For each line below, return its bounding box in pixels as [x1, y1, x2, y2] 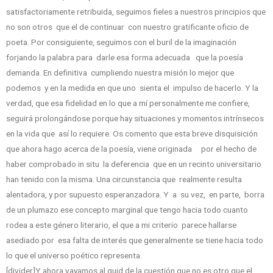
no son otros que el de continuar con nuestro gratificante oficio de [6, 22, 249, 32]
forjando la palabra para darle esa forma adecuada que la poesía [6, 52, 243, 63]
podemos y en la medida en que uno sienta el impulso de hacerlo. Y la [6, 83, 258, 93]
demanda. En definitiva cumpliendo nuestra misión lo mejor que [6, 68, 234, 78]
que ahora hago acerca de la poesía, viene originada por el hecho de [6, 144, 257, 154]
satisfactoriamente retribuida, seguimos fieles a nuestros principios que [6, 7, 266, 17]
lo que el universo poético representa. [6, 250, 142, 261]
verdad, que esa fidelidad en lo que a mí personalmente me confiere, [6, 98, 250, 108]
